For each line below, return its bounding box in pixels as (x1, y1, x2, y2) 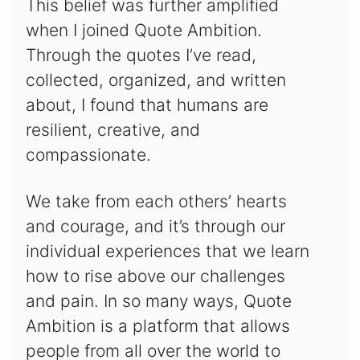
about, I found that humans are (25, 94, 268, 115)
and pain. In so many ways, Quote (25, 290, 292, 311)
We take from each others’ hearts (25, 190, 287, 211)
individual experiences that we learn (25, 240, 309, 261)
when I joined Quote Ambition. (25, 19, 262, 40)
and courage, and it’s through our (25, 215, 285, 236)
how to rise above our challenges (25, 265, 285, 286)
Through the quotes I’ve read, (25, 44, 256, 65)
